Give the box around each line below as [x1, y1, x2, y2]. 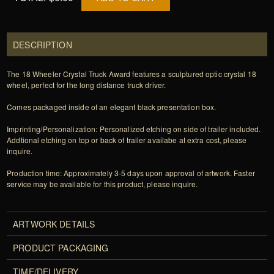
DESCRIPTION [13, 39, 72, 51]
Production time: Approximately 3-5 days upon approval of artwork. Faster [7, 168, 255, 179]
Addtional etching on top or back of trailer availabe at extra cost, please [7, 135, 247, 146]
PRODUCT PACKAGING [13, 242, 109, 254]
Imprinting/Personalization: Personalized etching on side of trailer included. [7, 124, 261, 135]
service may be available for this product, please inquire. [7, 179, 198, 190]
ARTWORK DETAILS [13, 218, 95, 231]
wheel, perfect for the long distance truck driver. [7, 80, 166, 91]
